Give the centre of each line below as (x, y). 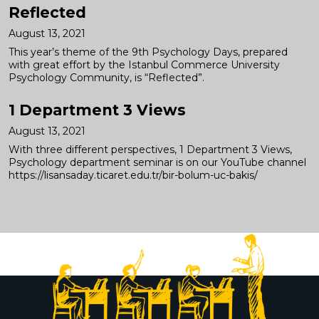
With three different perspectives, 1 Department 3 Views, (150, 150)
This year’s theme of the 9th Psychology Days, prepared (148, 52)
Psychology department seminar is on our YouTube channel (157, 162)
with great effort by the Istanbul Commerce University (144, 65)
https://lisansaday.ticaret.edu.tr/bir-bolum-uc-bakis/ (133, 175)
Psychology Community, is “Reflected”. (106, 78)
